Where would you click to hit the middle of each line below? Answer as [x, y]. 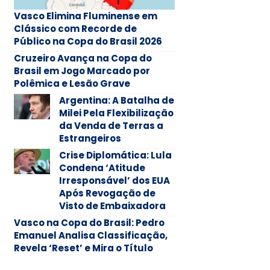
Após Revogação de [107, 193]
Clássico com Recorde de [75, 28]
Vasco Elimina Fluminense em [85, 16]
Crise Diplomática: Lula [115, 155]
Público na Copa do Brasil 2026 [88, 41]
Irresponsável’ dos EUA [114, 180]
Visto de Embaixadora [112, 206]
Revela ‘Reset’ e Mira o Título [83, 248]
